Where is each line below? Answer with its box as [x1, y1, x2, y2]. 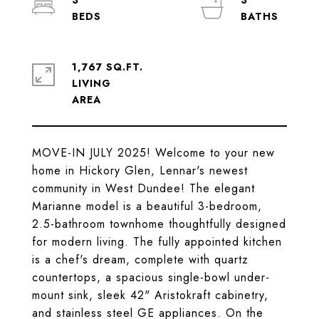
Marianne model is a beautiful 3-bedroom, [32, 198, 262, 214]
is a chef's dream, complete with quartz [32, 251, 249, 268]
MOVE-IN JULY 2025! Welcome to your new [32, 145, 275, 161]
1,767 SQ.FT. [72, 60, 143, 74]
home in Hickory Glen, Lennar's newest [32, 162, 248, 179]
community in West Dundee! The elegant [32, 180, 255, 197]
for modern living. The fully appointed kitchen [32, 234, 282, 250]
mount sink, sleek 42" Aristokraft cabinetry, [32, 287, 268, 303]
